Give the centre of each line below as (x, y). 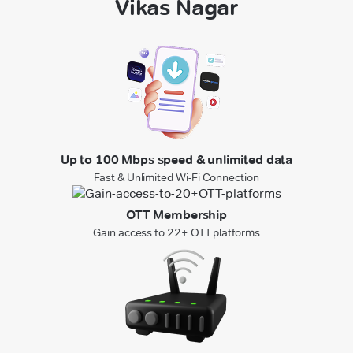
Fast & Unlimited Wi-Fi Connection (176, 177)
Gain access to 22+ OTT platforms (176, 232)
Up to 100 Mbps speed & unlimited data (176, 159)
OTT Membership (176, 214)
